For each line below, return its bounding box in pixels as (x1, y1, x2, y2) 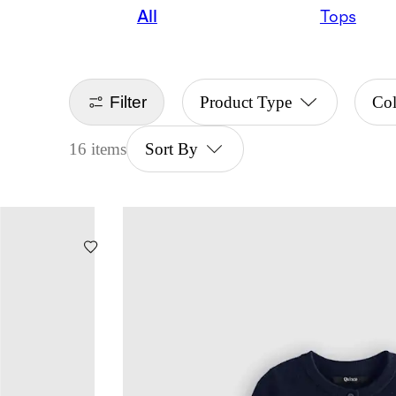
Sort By (144, 140, 198, 159)
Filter (110, 92, 148, 111)
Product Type (199, 93, 292, 112)
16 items (69, 140, 127, 159)
